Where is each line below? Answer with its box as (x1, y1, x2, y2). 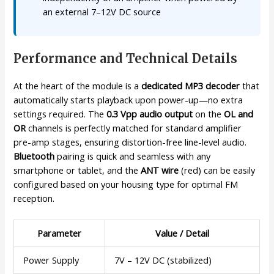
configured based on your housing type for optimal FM (13, 177, 239, 190)
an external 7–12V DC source (43, 5, 161, 18)
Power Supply (23, 254, 80, 267)
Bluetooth (13, 149, 55, 162)
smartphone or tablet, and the (13, 163, 141, 176)
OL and (224, 107, 254, 120)
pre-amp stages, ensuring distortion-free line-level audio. (13, 135, 247, 148)
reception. (13, 191, 55, 204)
